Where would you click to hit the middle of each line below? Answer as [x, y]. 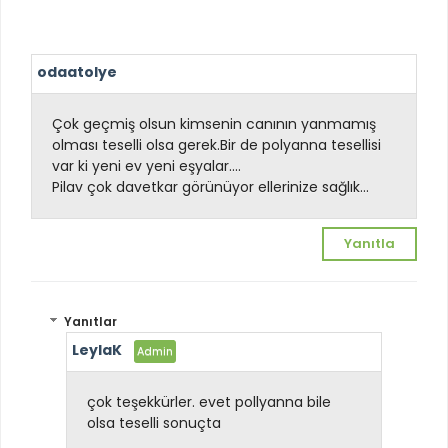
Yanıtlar [91, 322]
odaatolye [77, 71]
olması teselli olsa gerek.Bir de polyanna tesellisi [216, 144]
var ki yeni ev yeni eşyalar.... [146, 165]
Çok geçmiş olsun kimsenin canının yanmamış [214, 123]
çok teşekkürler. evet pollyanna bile [209, 402]
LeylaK [97, 350]
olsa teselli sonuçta [156, 423]
